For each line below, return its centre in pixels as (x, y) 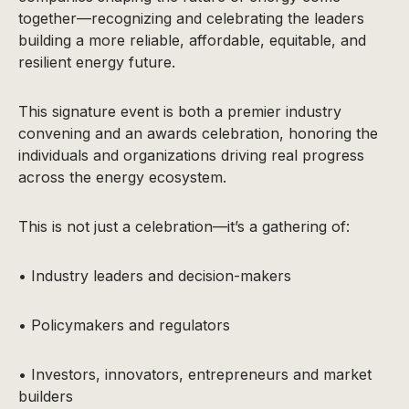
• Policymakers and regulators (124, 325)
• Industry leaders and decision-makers (155, 275)
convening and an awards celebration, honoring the (198, 133)
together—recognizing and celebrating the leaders (191, 18)
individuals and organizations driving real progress (191, 155)
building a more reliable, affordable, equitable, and (192, 40)
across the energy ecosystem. (122, 177)
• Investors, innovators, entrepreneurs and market (195, 374)
